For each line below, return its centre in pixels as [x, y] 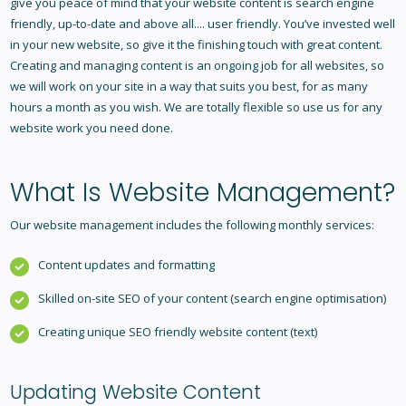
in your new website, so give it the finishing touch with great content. [196, 45]
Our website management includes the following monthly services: [192, 225]
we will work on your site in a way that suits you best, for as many [188, 87]
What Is [59, 193]
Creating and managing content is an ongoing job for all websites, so [197, 66]
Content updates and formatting [126, 265]
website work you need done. [91, 128]
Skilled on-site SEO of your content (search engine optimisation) [212, 299]
